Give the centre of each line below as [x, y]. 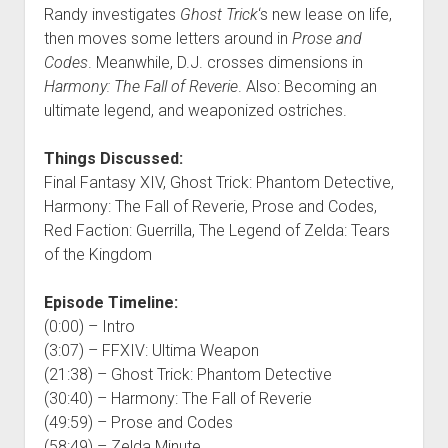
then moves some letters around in [167, 38]
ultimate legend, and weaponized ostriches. [195, 110]
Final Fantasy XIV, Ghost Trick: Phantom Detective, [218, 182]
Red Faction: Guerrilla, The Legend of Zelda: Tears [216, 230]
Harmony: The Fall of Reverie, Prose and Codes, [210, 206]
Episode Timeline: [110, 302]
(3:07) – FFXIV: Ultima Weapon [151, 350]
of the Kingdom [97, 254]
